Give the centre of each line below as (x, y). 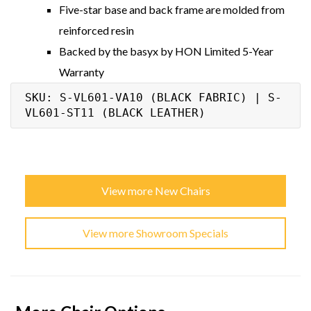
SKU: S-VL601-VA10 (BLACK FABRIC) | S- (153, 97)
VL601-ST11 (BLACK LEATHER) (115, 112)
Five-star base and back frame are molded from (172, 9)
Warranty (82, 72)
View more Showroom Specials (155, 233)
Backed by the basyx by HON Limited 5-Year (166, 51)
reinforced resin (96, 30)
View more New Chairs (155, 190)
